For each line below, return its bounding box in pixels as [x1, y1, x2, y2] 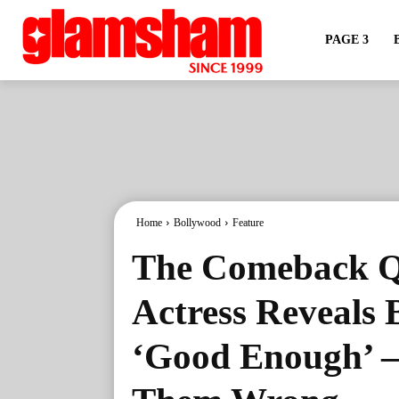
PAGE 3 [324, 33, 369, 46]
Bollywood [174, 216, 221, 229]
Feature [232, 216, 264, 229]
